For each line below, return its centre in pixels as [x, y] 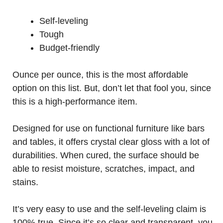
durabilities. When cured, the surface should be [106, 155]
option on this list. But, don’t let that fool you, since [112, 88]
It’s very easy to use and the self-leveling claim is [109, 209]
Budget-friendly [69, 48]
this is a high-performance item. [75, 102]
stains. [25, 182]
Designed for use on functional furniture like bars [109, 128]
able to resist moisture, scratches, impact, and [104, 169]
